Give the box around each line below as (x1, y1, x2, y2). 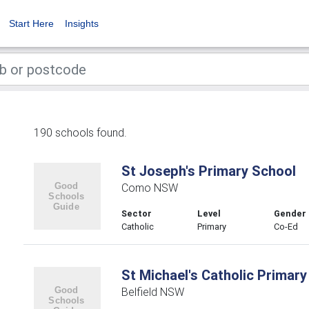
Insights (65, 18, 99, 29)
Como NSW (121, 181, 178, 195)
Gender (274, 208, 307, 219)
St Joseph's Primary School (121, 162, 296, 179)
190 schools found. (34, 126, 127, 139)
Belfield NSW (121, 285, 184, 299)
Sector (121, 208, 152, 219)
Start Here (9, 18, 54, 29)
